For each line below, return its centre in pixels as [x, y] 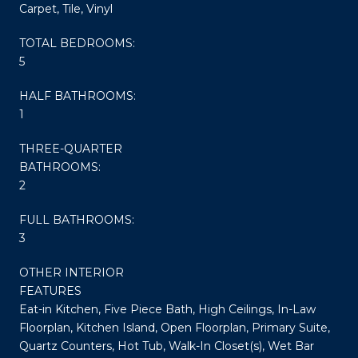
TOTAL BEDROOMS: [77, 43]
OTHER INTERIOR [72, 272]
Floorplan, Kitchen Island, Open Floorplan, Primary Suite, [175, 327]
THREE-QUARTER [71, 148]
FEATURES [50, 290]
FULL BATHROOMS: [77, 219]
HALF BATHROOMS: [78, 95]
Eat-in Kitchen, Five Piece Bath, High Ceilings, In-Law [167, 309]
